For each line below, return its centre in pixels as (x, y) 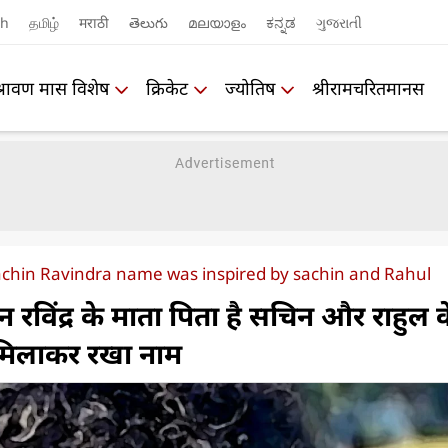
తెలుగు (148, 22)
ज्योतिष (250, 87)
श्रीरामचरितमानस (368, 87)
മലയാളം (217, 22)
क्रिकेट (167, 87)
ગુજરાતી (339, 22)
